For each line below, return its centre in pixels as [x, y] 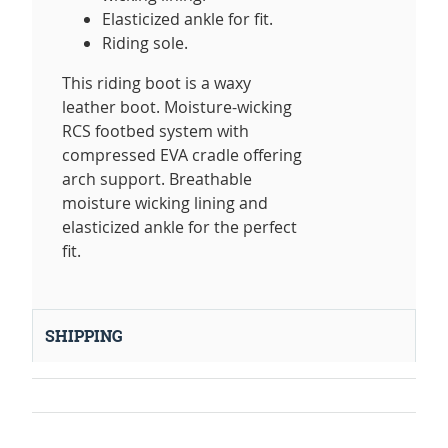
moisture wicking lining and [165, 203]
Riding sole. [145, 43]
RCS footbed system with [155, 131]
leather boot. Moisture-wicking [177, 107]
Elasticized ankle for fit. [187, 19]
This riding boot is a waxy [156, 83]
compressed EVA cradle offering [182, 155]
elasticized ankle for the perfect [179, 227]
